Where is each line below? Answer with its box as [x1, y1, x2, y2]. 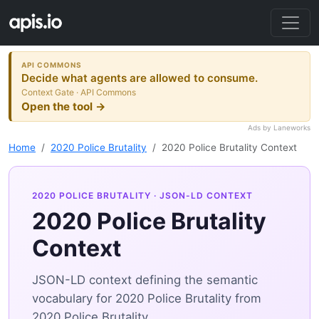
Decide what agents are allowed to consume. [21, 70, 258, 85]
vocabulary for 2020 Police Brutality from [32, 291, 261, 306]
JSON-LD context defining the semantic [32, 273, 258, 288]
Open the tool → [21, 99, 107, 113]
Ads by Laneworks [248, 123, 310, 132]
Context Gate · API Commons [21, 86, 137, 98]
